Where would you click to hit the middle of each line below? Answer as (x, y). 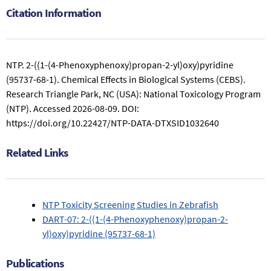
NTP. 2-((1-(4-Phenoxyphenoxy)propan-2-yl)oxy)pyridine (120, 64)
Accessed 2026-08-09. (77, 108)
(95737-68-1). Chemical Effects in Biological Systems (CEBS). (126, 79)
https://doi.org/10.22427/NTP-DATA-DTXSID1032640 (113, 122)
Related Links (37, 152)
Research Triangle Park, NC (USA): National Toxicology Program (133, 93)
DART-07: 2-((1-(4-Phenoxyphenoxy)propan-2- (135, 219)
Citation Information (54, 12)
